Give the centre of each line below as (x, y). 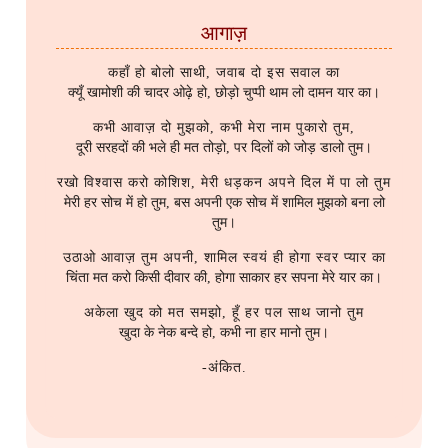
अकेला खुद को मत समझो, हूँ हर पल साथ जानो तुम (224, 313)
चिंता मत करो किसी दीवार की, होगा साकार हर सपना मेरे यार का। (224, 278)
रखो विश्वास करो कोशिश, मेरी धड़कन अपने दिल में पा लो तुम (224, 183)
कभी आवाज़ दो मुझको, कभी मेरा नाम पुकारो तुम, (224, 128)
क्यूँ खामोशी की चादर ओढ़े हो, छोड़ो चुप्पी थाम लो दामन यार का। (224, 93)
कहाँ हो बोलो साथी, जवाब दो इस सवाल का (224, 73)
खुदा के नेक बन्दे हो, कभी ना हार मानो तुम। (224, 333)
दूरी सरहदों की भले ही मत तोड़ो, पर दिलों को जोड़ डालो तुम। (224, 148)
